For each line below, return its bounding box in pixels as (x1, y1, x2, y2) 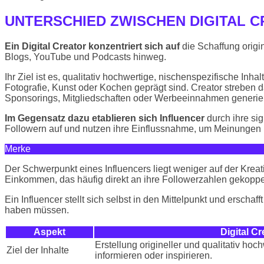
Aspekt (34, 227, 65, 237)
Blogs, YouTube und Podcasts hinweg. (5, 52, 166, 62)
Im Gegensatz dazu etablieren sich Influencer (5, 113, 204, 124)
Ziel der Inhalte (6, 245, 69, 256)
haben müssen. (5, 205, 69, 216)
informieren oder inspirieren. (95, 250, 212, 261)
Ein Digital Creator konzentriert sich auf (5, 41, 180, 52)
